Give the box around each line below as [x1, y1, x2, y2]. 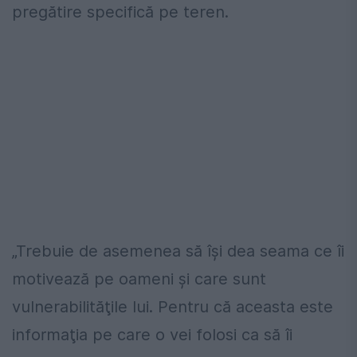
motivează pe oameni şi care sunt [12, 269, 266, 288]
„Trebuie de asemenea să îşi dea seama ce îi [12, 241, 344, 261]
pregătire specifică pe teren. [12, 2, 229, 22]
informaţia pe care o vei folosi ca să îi [12, 324, 292, 344]
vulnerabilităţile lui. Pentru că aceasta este [12, 296, 333, 316]
